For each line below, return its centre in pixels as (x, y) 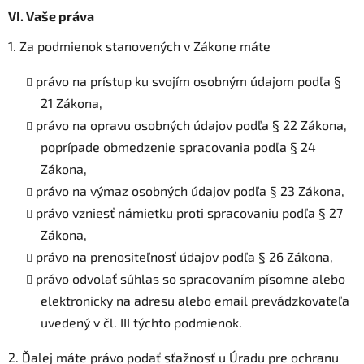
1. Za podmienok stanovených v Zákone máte (139, 45)
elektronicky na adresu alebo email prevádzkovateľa (195, 300)
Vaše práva (60, 15)
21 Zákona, (71, 102)
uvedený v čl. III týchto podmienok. (141, 322)
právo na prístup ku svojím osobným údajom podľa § (188, 80)
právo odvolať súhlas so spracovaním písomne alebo (191, 278)
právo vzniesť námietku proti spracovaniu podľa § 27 (189, 212)
